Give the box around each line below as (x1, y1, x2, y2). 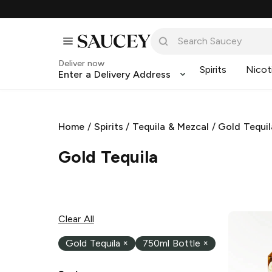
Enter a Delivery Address (58, 69, 171, 80)
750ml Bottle (142, 237, 200, 250)
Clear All (58, 212, 94, 225)
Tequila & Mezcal (132, 121, 209, 132)
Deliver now (58, 58, 104, 69)
